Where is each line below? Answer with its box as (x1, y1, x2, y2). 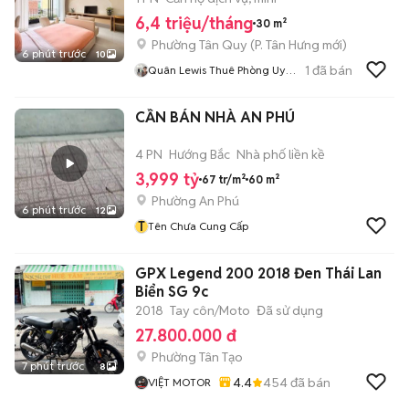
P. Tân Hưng (255, 37, 320, 53)
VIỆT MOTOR (148, 375, 211, 389)
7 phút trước (22, 359, 84, 372)
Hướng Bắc (169, 146, 230, 163)
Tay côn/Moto (170, 302, 250, 319)
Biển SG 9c (135, 282, 208, 301)
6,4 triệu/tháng (135, 13, 253, 34)
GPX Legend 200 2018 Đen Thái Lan (135, 264, 382, 283)
